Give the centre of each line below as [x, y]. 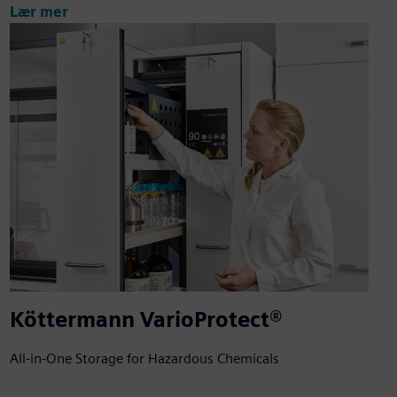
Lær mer [39, 12]
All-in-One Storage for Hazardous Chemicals [144, 359]
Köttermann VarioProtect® [145, 320]
